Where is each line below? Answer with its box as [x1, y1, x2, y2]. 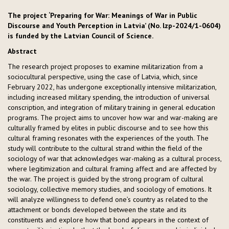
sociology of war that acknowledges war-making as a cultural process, [8, 154, 221, 163]
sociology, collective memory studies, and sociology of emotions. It [8, 185, 212, 194]
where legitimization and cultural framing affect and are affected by [8, 164, 216, 173]
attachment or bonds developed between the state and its [8, 205, 187, 214]
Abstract [8, 47, 37, 56]
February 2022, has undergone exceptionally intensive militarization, [8, 82, 216, 91]
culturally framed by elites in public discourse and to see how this [8, 123, 209, 132]
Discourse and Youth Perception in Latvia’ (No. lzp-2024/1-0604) [8, 21, 221, 30]
